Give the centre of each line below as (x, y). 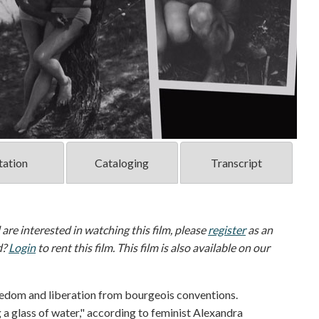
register (227, 230)
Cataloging (122, 163)
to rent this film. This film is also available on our (153, 248)
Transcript (236, 163)
